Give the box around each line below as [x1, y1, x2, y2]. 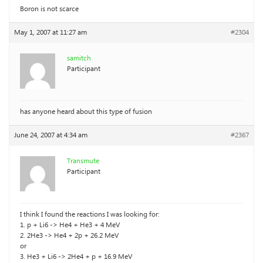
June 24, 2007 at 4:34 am [14, 130, 87, 141]
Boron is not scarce [20, 4, 79, 15]
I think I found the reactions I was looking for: [20, 209, 160, 220]
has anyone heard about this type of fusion [20, 106, 152, 117]
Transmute [67, 156, 99, 167]
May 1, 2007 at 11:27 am [14, 27, 87, 38]
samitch [67, 53, 91, 64]
